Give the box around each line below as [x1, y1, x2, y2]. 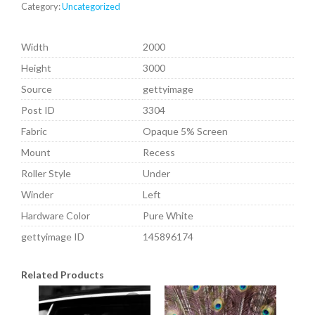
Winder [21, 188, 53, 201]
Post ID [21, 104, 55, 117]
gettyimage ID [21, 231, 84, 243]
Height [21, 62, 51, 75]
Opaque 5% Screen [143, 125, 228, 138]
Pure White [143, 210, 193, 222]
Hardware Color [21, 210, 90, 222]
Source [21, 83, 52, 96]
